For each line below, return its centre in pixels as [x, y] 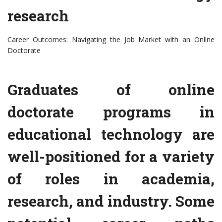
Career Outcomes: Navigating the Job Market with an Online [111, 40]
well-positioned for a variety [111, 157]
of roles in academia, [111, 179]
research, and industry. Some [111, 201]
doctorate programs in [111, 112]
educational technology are [111, 134]
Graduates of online [111, 90]
